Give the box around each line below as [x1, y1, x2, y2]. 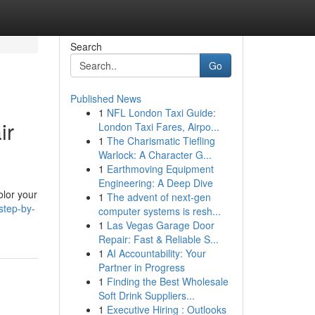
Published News [70, 91, 141, 105]
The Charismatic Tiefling [106, 134, 215, 148]
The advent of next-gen [106, 190, 211, 204]
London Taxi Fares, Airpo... [98, 120, 219, 134]
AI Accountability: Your [106, 246, 206, 260]
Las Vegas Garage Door [106, 218, 214, 232]
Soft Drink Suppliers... [98, 288, 195, 302]
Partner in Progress [98, 260, 185, 274]
